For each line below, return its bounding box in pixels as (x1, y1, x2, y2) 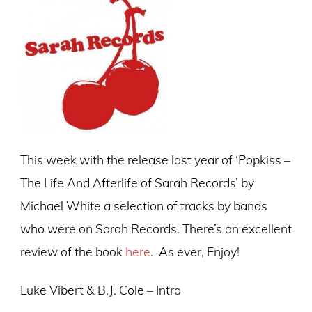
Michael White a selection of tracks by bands (19, 197, 267, 213)
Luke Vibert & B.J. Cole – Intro (19, 282, 181, 298)
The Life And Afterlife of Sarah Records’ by (19, 174, 254, 190)
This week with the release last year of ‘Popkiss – (19, 151, 290, 167)
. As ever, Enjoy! (150, 243, 240, 259)
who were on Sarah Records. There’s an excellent (19, 220, 292, 236)
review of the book (19, 243, 125, 259)
